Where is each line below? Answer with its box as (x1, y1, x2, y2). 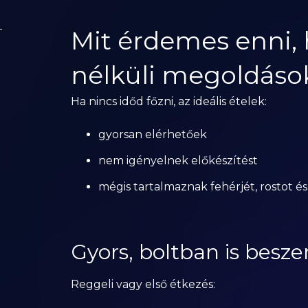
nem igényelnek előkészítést (98, 154, 258, 167)
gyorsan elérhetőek (98, 128, 207, 141)
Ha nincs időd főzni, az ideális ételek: (70, 95, 267, 108)
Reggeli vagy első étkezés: (70, 278, 215, 291)
